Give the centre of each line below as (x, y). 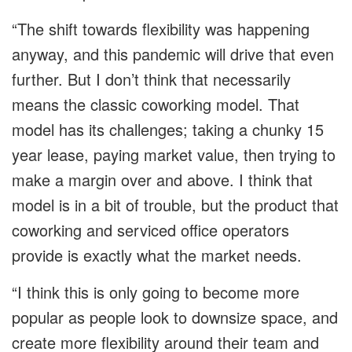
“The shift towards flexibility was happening (161, 29)
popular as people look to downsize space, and (175, 317)
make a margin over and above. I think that (162, 180)
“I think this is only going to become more (156, 292)
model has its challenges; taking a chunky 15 (168, 130)
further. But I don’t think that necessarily (151, 79)
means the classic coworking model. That (156, 104)
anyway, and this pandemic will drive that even (173, 54)
